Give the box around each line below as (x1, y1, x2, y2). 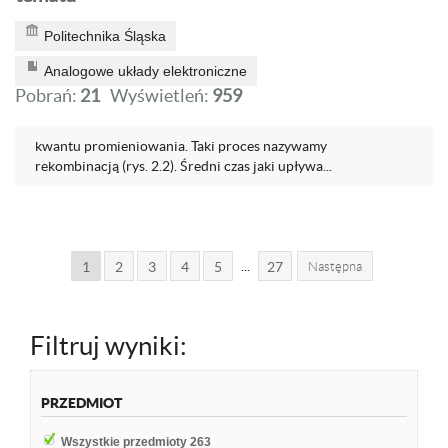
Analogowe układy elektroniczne (44, 63, 247, 79)
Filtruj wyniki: (30, 331, 187, 360)
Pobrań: (15, 85, 80, 106)
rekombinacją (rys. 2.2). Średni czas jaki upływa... (35, 158, 332, 174)
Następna (307, 259, 362, 274)
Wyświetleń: (110, 85, 212, 106)
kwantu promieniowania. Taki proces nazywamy (35, 138, 327, 154)
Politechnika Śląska (44, 28, 166, 44)
